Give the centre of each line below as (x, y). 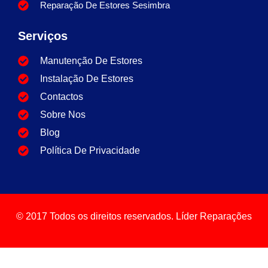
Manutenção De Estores (91, 60)
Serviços (43, 36)
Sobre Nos (63, 114)
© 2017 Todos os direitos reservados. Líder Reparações (134, 216)
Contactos (61, 96)
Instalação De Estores (86, 78)
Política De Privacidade (91, 150)
